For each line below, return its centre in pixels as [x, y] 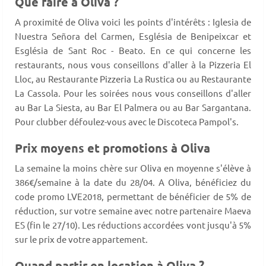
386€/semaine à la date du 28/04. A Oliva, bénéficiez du [133, 182]
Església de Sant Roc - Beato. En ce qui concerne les [133, 50]
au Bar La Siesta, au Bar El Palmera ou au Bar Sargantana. [133, 107]
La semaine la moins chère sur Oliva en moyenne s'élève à [133, 167]
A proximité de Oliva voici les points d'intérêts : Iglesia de [133, 21]
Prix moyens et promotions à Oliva [113, 148]
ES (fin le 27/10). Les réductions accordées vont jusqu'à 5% [133, 224]
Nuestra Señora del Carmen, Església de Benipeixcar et [133, 36]
